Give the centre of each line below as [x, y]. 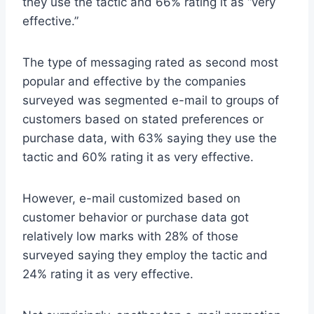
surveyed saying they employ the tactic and [145, 255]
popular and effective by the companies [134, 81]
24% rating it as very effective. [108, 274]
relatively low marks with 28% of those [130, 236]
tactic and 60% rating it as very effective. [138, 157]
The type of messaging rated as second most [150, 62]
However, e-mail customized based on [131, 198]
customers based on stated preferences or [143, 119]
